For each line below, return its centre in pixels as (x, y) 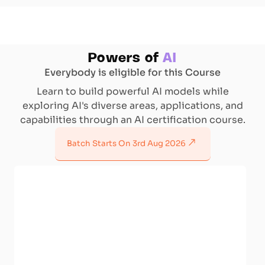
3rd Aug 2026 (159, 143)
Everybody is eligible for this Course (132, 72)
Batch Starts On (99, 143)
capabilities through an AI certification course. (132, 119)
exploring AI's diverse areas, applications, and (132, 105)
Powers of (124, 58)
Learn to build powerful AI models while (132, 91)
